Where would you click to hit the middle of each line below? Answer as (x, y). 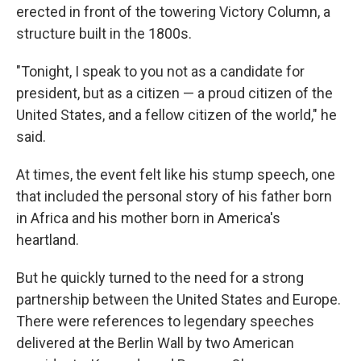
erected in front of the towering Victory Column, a (173, 11)
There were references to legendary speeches (165, 321)
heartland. (48, 239)
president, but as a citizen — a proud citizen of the (174, 93)
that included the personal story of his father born (174, 196)
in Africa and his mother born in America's (148, 218)
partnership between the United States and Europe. (178, 299)
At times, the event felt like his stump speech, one (176, 174)
